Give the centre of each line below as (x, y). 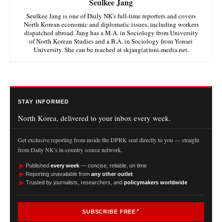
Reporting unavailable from (58, 174)
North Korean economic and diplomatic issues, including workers (111, 24)
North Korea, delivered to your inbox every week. (94, 118)
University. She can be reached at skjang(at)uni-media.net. (111, 49)
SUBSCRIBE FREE (109, 211)
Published (38, 165)
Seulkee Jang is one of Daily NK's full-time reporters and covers (111, 16)
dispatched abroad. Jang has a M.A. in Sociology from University (111, 32)
